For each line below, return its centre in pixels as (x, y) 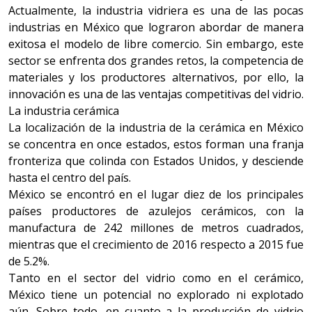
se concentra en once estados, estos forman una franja (156, 144)
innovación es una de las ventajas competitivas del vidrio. (156, 94)
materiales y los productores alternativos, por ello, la (156, 77)
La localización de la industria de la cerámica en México (156, 127)
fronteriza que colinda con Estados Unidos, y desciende (156, 161)
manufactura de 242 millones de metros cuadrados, (156, 228)
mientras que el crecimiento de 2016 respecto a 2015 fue (156, 244)
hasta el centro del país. (70, 178)
